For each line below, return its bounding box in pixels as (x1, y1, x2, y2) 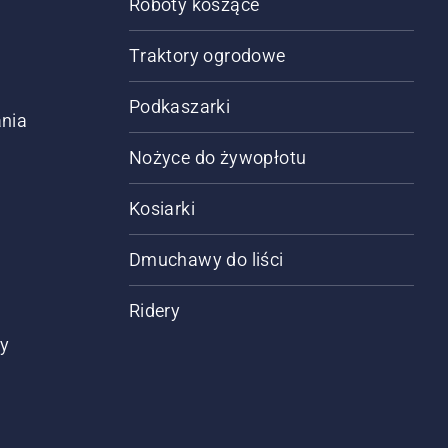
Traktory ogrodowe (128, 45, 286, 66)
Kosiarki (128, 198, 195, 219)
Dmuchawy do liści (128, 249, 284, 270)
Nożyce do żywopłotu (128, 147, 307, 168)
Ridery (128, 300, 181, 321)
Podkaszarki (128, 96, 231, 117)
